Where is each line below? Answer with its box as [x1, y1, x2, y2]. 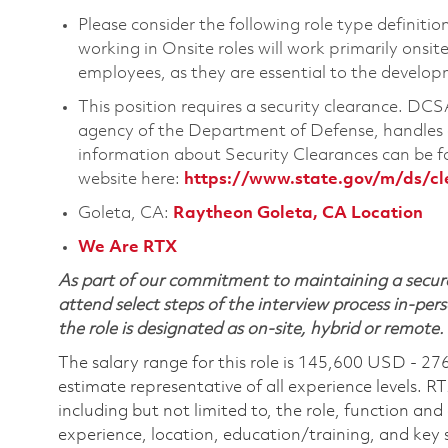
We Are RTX [78, 239, 177, 257]
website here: [78, 171, 184, 189]
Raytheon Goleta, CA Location [173, 205, 423, 223]
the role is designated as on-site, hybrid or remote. [58, 321, 444, 339]
